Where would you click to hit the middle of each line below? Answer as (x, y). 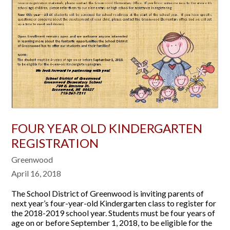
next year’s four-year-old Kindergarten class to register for (114, 203)
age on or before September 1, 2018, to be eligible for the (112, 223)
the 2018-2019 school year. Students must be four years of (113, 213)
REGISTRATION (55, 143)
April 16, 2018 (36, 174)
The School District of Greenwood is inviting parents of (108, 194)
